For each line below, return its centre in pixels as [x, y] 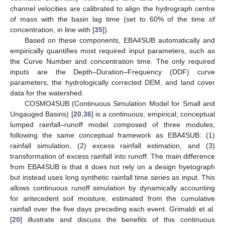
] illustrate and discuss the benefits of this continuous [118, 219]
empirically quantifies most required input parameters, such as [113, 50]
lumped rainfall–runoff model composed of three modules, [113, 124]
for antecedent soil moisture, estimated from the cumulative [113, 198]
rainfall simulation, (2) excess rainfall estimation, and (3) [113, 145]
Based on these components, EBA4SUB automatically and [120, 40]
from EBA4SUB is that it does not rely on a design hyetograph [113, 166]
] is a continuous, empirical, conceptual [153, 114]
